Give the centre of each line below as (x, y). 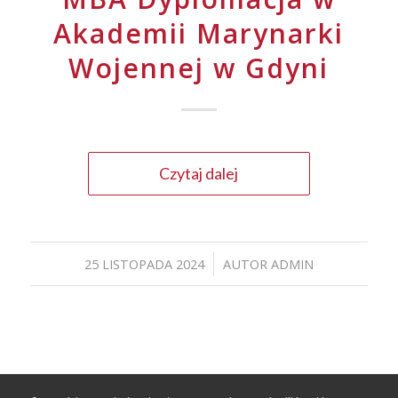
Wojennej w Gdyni (199, 68)
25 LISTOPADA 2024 (144, 264)
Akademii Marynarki (199, 33)
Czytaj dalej (199, 173)
